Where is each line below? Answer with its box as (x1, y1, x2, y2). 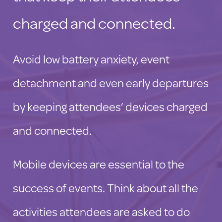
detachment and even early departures (13, 74, 209, 91)
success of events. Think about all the (13, 179, 198, 196)
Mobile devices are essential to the (13, 156, 184, 172)
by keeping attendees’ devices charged (13, 98, 208, 115)
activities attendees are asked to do (13, 203, 190, 220)
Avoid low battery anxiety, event (13, 51, 169, 67)
